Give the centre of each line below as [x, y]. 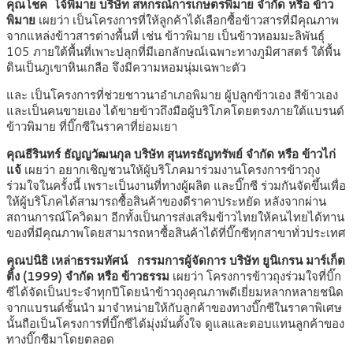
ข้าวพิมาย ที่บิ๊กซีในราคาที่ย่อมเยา [92, 127]
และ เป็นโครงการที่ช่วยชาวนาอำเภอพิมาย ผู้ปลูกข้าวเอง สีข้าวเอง [172, 95]
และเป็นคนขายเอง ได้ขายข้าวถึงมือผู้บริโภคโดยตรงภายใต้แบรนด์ [175, 111]
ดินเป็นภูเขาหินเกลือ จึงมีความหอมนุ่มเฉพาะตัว [128, 68]
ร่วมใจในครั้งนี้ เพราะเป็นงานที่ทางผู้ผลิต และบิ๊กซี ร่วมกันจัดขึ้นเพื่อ [176, 186]
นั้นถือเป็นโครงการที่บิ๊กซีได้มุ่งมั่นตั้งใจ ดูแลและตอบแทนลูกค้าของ [175, 324]
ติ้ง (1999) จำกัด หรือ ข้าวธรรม [88, 277]
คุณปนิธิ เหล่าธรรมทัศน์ [67, 261]
